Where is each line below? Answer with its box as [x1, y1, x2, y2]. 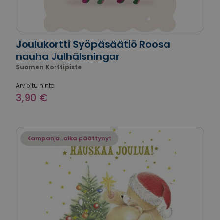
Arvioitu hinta [16, 82, 55, 90]
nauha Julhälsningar [16, 50, 120, 63]
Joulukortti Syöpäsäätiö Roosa [16, 37, 170, 51]
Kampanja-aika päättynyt [27, 134, 111, 142]
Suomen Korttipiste [16, 63, 82, 71]
